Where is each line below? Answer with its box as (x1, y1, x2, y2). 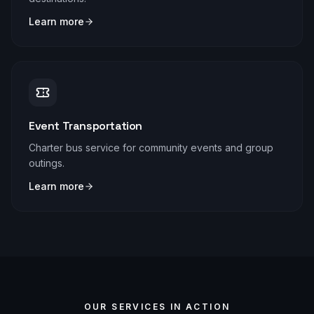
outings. (29, 157, 64, 169)
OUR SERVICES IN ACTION (83, 301, 231, 312)
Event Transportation (29, 118, 142, 133)
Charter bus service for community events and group (29, 142, 273, 153)
